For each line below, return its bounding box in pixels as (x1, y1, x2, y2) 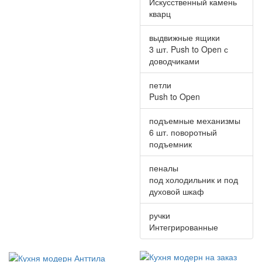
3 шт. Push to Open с (149, 43, 228, 55)
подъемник (149, 137, 192, 150)
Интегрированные (149, 220, 218, 233)
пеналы (149, 161, 178, 174)
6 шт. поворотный (149, 126, 217, 138)
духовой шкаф (149, 185, 204, 197)
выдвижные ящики (149, 31, 220, 43)
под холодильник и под (149, 173, 238, 185)
